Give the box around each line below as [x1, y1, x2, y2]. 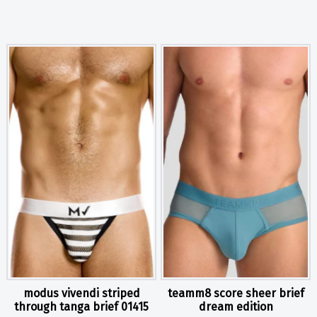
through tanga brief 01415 [14, 300, 149, 314]
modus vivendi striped [23, 287, 140, 301]
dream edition [198, 300, 273, 314]
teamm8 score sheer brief [167, 287, 304, 301]
